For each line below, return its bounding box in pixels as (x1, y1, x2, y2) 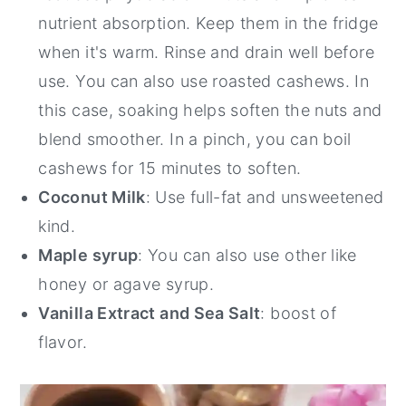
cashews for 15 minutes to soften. (38, 159, 302, 179)
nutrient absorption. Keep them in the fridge (38, 14, 379, 34)
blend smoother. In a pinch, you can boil (38, 130, 352, 150)
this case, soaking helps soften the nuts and (38, 101, 382, 121)
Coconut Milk (38, 188, 146, 208)
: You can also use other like (138, 246, 357, 266)
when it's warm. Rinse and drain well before (38, 43, 374, 63)
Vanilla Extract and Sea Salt (38, 304, 261, 324)
